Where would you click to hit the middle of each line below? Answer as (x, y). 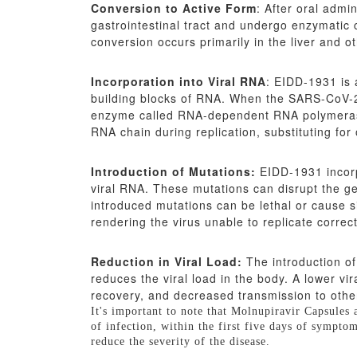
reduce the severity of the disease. (180, 341)
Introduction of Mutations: (173, 171)
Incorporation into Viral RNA (178, 81)
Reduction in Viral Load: (167, 261)
